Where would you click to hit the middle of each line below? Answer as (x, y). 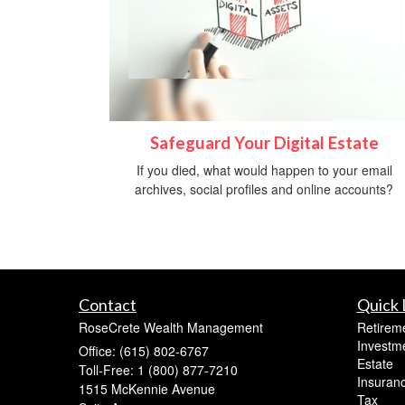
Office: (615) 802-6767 (144, 351)
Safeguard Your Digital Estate (264, 143)
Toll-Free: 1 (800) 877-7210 (158, 370)
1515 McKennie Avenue (147, 389)
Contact (108, 305)
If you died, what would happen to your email (264, 170)
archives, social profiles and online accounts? (264, 189)
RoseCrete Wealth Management (171, 328)
